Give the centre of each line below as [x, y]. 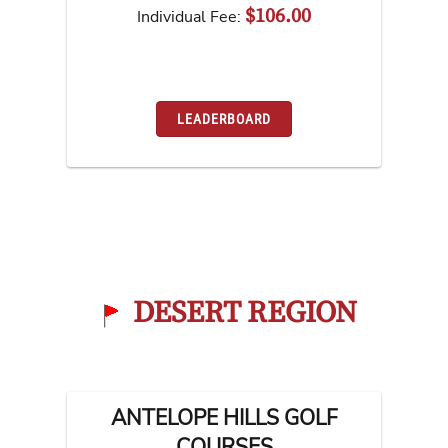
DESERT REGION [245, 313]
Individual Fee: [191, 17]
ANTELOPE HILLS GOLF [224, 418]
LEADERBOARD [224, 118]
